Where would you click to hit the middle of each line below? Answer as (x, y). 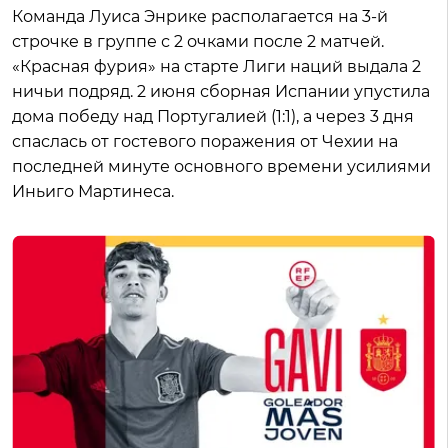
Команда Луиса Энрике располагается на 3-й (200, 16)
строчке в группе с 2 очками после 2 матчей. (198, 41)
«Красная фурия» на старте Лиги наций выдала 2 (216, 66)
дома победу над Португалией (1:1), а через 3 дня (213, 116)
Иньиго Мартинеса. (93, 191)
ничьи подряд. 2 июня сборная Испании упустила (221, 91)
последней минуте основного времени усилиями (221, 166)
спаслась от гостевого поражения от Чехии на (205, 141)
